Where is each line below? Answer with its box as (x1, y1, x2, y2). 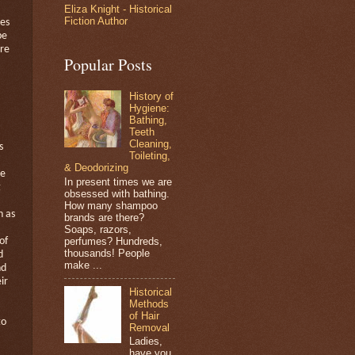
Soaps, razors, (64, 223, 132, 235)
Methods (129, 297, 170, 310)
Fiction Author (64, 14, 128, 27)
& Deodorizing (64, 162, 128, 174)
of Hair (129, 309, 160, 322)
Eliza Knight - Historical (64, 2, 172, 15)
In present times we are (64, 175, 172, 188)
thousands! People (64, 246, 150, 259)
